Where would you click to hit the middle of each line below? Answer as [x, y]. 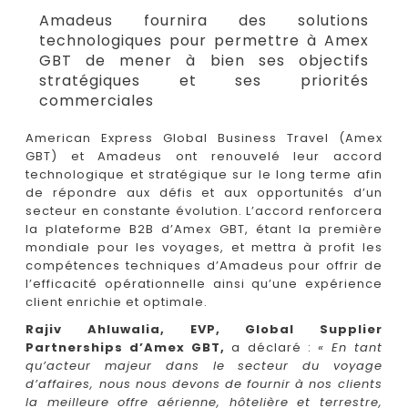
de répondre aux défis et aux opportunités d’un [204, 192]
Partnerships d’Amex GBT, [126, 347]
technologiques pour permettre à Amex [204, 40]
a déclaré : [271, 347]
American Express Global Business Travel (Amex [204, 138]
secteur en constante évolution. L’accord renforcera [204, 210]
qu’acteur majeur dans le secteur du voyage [204, 365]
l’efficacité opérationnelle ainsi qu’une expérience [204, 283]
